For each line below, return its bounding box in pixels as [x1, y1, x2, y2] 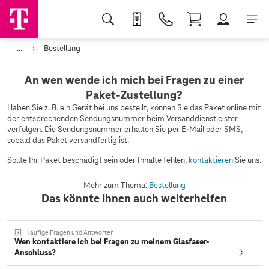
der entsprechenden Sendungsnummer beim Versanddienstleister [7, 113, 238, 124]
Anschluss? [14, 247, 56, 258]
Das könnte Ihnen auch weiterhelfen [41, 191, 228, 205]
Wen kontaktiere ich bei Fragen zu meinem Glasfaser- [14, 237, 210, 247]
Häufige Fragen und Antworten [25, 228, 114, 237]
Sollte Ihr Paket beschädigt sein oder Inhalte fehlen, [7, 155, 189, 165]
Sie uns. [233, 155, 261, 165]
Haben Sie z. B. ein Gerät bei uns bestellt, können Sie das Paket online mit [7, 103, 261, 113]
